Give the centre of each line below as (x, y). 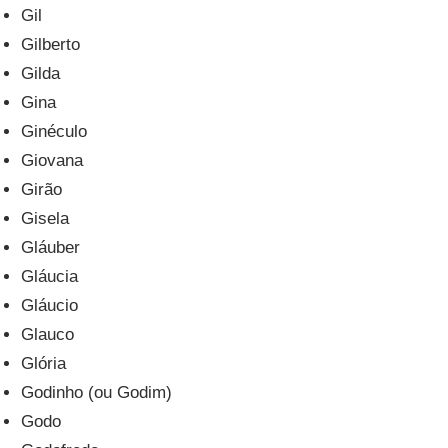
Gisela (45, 218)
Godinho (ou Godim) (97, 392)
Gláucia (50, 276)
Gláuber (51, 247)
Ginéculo (54, 131)
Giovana (52, 160)
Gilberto (51, 44)
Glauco (48, 334)
